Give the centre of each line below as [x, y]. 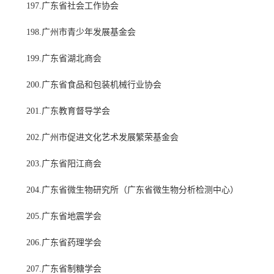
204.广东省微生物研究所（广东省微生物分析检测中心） [132, 190]
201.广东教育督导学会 [68, 111]
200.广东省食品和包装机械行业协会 [94, 85]
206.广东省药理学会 [64, 243]
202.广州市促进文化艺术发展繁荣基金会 [102, 138]
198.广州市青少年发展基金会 [81, 32]
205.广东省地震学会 [64, 217]
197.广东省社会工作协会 [72, 6]
